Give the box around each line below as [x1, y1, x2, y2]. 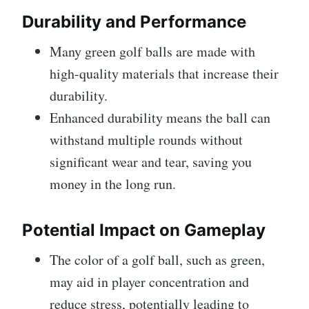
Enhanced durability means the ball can [50, 108, 270, 127]
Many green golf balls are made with [50, 41, 255, 61]
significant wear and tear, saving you [50, 152, 252, 171]
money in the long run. [50, 174, 176, 193]
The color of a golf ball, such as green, [50, 250, 265, 269]
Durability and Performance [22, 11, 246, 32]
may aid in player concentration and [50, 272, 249, 291]
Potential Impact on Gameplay [22, 219, 266, 240]
